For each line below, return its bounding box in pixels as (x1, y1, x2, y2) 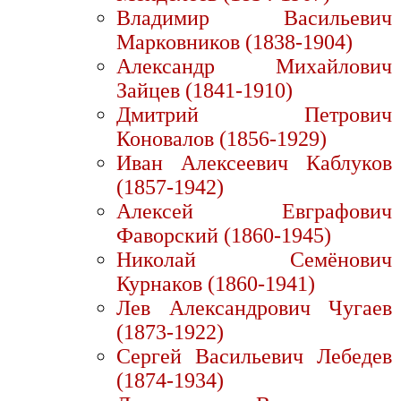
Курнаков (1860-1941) (116, 272, 315, 296)
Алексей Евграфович (116, 200, 392, 224)
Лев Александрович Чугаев (116, 296, 392, 320)
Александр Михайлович (116, 55, 392, 79)
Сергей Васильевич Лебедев (116, 345, 392, 369)
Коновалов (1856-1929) (116, 127, 327, 151)
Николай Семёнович (116, 248, 392, 272)
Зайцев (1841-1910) (116, 79, 293, 103)
